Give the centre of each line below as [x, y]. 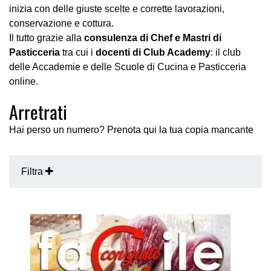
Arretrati [38, 112]
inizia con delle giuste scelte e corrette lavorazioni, [117, 9]
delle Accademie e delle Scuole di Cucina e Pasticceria [128, 67]
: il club [226, 52]
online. [24, 81]
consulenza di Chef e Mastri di [153, 38]
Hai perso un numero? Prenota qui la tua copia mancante [131, 130]
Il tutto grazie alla [47, 38]
